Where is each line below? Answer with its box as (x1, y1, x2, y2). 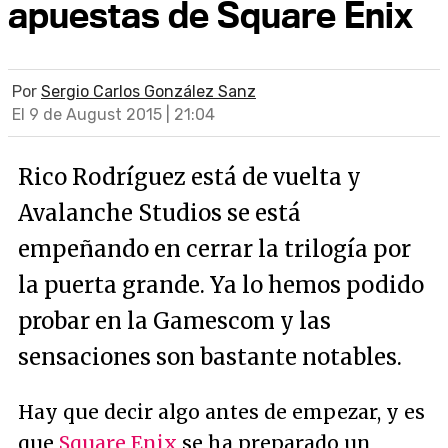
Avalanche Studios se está (18, 199, 301, 227)
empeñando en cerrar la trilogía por (18, 235, 411, 263)
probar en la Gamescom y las (18, 307, 331, 335)
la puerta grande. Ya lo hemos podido (18, 271, 424, 299)
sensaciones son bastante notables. (18, 343, 402, 371)
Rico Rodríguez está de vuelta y (18, 163, 361, 191)
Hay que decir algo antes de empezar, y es (18, 400, 425, 424)
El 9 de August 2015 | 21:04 (12, 105, 215, 124)
